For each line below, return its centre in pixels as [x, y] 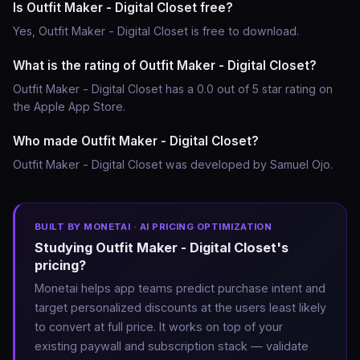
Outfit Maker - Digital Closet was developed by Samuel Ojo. [173, 164]
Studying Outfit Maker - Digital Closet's [162, 247]
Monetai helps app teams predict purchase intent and [180, 288]
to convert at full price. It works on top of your [159, 327]
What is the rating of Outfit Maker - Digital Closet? [165, 65]
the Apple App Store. [69, 106]
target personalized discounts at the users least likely [180, 307]
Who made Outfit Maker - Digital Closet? [136, 141]
